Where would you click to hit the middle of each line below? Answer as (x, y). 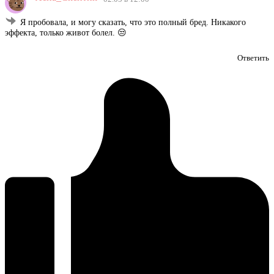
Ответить (253, 58)
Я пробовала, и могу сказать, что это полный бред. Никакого (133, 23)
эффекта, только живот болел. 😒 (66, 33)
